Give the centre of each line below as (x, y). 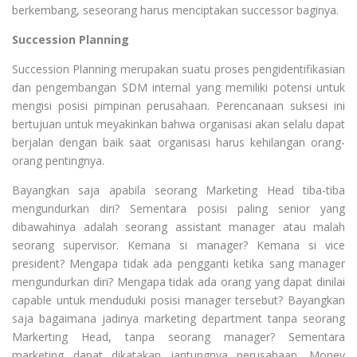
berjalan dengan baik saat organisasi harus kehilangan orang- (178, 142)
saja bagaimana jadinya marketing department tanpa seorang (178, 318)
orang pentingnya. (58, 161)
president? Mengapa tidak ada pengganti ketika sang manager (178, 263)
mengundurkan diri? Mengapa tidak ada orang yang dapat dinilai (178, 282)
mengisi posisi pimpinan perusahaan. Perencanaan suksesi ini (178, 106)
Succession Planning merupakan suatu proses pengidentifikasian (178, 69)
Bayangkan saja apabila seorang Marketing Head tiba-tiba (178, 190)
